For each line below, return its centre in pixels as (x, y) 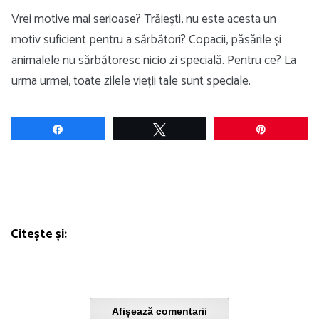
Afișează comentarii (159, 311)
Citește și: (39, 234)
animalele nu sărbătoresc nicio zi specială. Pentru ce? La (154, 61)
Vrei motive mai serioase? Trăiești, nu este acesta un (144, 19)
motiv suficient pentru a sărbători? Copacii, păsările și (146, 40)
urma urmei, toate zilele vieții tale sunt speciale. (131, 81)
